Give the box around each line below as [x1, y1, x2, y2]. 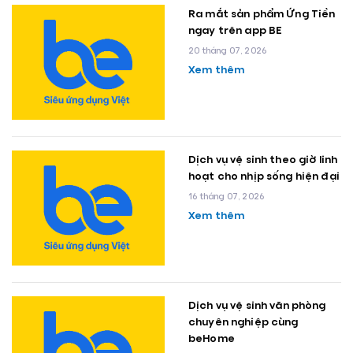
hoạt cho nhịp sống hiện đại [188, 169, 340, 182]
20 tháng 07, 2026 [188, 44, 267, 56]
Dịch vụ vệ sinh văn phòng [188, 298, 326, 311]
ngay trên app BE [188, 23, 283, 36]
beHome [188, 331, 235, 344]
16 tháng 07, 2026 [188, 190, 265, 202]
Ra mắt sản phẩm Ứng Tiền [188, 6, 336, 20]
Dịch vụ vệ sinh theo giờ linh [188, 152, 338, 165]
